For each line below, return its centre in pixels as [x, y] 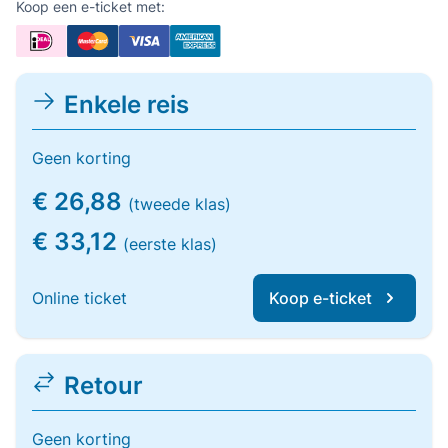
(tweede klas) [179, 204]
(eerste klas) [170, 244]
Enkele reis [126, 104]
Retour [103, 385]
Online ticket [79, 298]
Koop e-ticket [320, 298]
